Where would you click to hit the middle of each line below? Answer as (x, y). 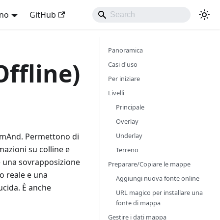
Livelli (116, 93)
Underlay (129, 136)
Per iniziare (124, 79)
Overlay (127, 121)
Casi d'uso (123, 64)
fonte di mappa (138, 203)
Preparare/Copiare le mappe (149, 164)
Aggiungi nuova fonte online (158, 178)
